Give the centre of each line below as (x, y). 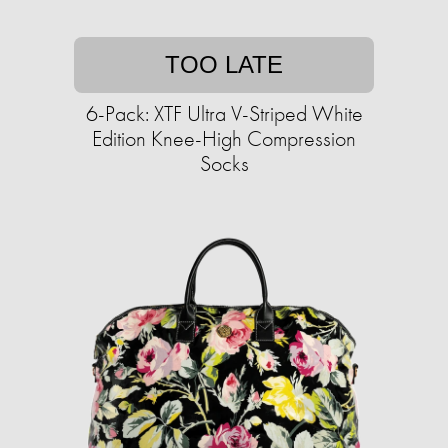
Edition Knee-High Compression (224, 138)
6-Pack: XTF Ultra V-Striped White (224, 113)
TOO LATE (224, 64)
